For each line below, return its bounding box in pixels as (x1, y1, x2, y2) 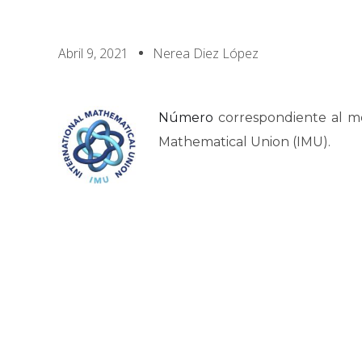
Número (158, 110, 213, 125)
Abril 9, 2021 (58, 44, 128, 62)
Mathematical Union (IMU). (158, 134, 330, 149)
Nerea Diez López (153, 44, 259, 62)
